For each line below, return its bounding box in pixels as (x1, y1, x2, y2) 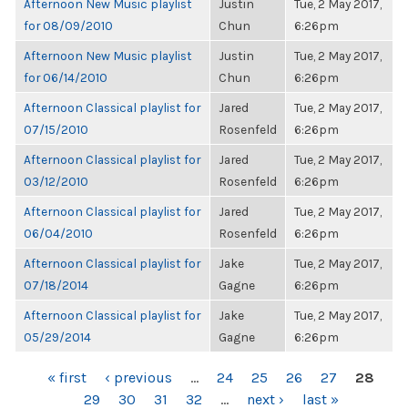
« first (47, 369, 87, 386)
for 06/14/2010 (24, 70, 107, 85)
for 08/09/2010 (24, 18, 113, 33)
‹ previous (105, 369, 172, 386)
